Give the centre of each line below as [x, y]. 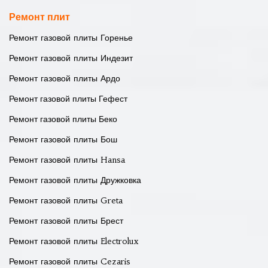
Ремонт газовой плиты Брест [66, 221]
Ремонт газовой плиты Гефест [68, 99]
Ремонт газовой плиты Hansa [67, 160]
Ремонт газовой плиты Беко [63, 119]
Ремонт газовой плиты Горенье [71, 38]
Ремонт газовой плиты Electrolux [74, 241]
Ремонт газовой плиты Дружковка [75, 180]
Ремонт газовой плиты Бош [63, 139]
